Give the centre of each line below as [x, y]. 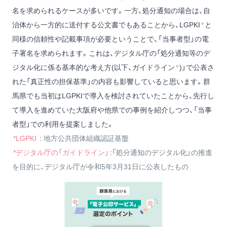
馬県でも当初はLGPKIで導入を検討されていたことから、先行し [113, 96]
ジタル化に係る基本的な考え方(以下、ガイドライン [93, 68]
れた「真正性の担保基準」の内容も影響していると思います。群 [111, 82]
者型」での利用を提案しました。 [63, 124]
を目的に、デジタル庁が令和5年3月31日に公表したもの [100, 167]
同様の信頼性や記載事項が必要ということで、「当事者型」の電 [110, 39]
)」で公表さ [197, 68]
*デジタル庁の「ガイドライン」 [61, 153]
